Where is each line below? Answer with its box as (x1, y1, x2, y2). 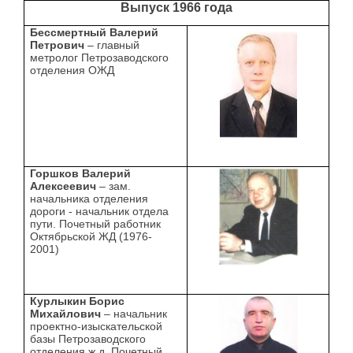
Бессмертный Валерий (30, 26, 159, 39)
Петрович (30, 39, 85, 52)
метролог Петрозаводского (30, 51, 169, 65)
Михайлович (30, 307, 102, 321)
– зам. (99, 180, 132, 193)
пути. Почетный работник (30, 217, 162, 231)
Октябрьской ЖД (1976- (30, 230, 153, 243)
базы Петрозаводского (30, 333, 147, 346)
